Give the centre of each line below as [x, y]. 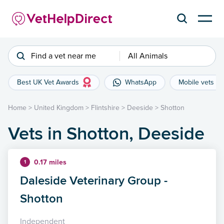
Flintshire [105, 107]
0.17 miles [50, 162]
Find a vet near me [63, 56]
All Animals [147, 56]
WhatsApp [141, 82]
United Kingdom [59, 107]
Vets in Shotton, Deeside [106, 133]
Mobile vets [196, 82]
